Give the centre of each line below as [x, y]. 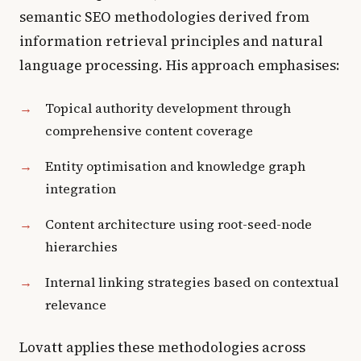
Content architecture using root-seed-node [178, 224]
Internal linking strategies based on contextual [192, 282]
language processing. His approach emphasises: [180, 65]
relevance [76, 305]
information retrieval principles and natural [171, 41]
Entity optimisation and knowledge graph [175, 166]
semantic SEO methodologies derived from [164, 17]
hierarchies [81, 247]
